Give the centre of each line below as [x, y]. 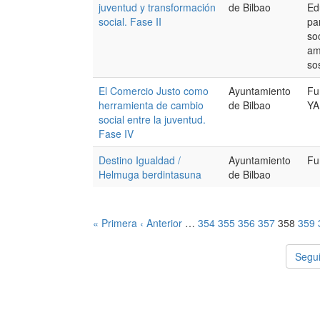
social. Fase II [130, 21]
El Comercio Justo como [154, 91]
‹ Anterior [161, 223]
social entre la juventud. [152, 119]
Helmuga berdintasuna [150, 174]
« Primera [115, 223]
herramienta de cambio [151, 105]
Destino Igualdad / [140, 160]
